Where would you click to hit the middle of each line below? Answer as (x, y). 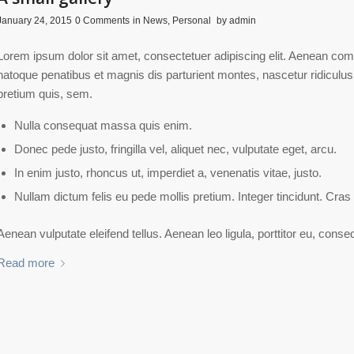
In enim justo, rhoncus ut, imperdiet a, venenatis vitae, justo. (168, 172)
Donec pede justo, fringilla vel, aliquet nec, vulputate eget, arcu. (175, 149)
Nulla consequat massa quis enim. (103, 125)
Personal (191, 21)
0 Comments (102, 21)
